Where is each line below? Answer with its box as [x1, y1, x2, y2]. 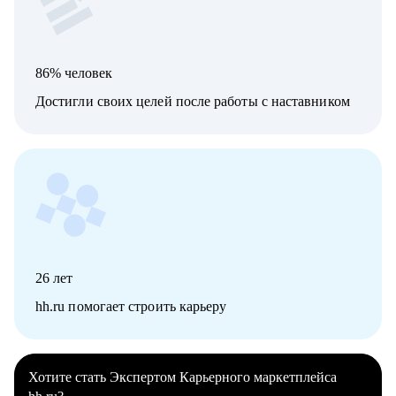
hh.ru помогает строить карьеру [35, 299, 227, 315]
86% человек [35, 65, 112, 81]
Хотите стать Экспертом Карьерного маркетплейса [28, 369, 337, 385]
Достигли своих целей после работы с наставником [35, 94, 350, 110]
